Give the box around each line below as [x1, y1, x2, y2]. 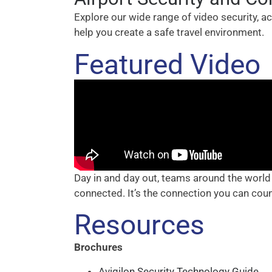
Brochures [74, 241, 123, 254]
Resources [74, 208, 205, 242]
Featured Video [74, 47, 260, 81]
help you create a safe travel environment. [74, 26, 264, 39]
